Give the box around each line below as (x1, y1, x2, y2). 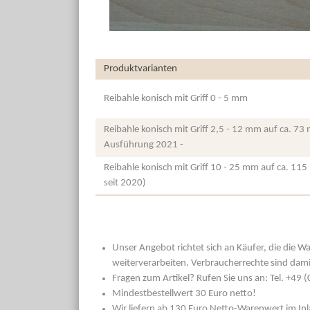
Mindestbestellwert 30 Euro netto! (112, 289, 256, 300)
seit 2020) (104, 178, 146, 189)
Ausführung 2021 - (104, 140, 183, 151)
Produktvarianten (104, 64, 177, 75)
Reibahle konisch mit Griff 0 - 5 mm (104, 93, 248, 104)
